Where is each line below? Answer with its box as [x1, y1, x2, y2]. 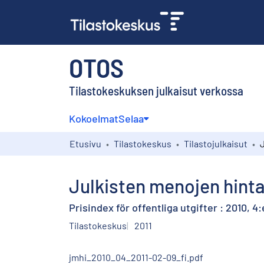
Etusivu [70, 137, 101, 149]
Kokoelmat [69, 111, 118, 125]
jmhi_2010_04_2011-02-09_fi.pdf [69, 251, 203, 263]
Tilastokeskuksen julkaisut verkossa [69, 82, 243, 98]
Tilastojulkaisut [184, 137, 247, 149]
